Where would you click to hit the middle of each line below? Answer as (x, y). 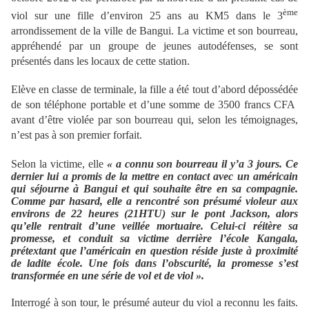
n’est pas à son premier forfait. (77, 134)
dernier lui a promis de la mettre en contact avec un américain (154, 176)
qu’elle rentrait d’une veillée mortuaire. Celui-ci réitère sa (154, 226)
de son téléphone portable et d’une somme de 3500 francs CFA (154, 104)
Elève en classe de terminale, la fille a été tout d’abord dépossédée (154, 89)
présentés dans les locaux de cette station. (100, 61)
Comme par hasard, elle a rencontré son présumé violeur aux (154, 201)
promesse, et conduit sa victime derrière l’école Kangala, (154, 238)
